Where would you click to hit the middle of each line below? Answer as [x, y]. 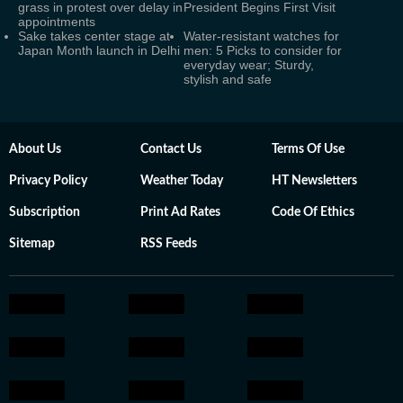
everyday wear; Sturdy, [249, 65]
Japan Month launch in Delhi [99, 50]
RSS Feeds [169, 244]
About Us [35, 149]
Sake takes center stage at [94, 36]
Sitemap [32, 244]
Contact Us [171, 149]
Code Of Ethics [313, 212]
